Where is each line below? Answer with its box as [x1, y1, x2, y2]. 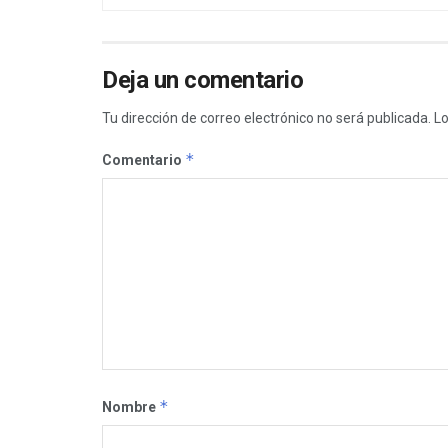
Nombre [102, 399, 159, 416]
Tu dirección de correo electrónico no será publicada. [102, 110, 431, 127]
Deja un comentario [102, 66, 304, 95]
